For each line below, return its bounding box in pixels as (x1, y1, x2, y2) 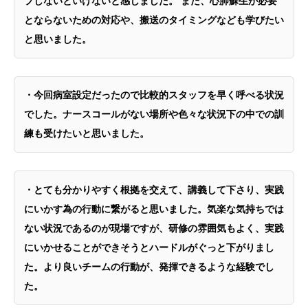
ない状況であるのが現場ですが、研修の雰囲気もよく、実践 (24, 221, 284, 234)
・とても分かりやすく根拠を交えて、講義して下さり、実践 (24, 182, 284, 196)
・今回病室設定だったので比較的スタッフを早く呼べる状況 (24, 88, 284, 102)
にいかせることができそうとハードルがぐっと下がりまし (24, 240, 274, 254)
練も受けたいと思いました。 (24, 126, 149, 140)
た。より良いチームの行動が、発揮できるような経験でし (24, 259, 274, 273)
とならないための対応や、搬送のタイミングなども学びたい (24, 13, 284, 27)
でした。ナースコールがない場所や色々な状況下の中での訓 (24, 107, 284, 121)
